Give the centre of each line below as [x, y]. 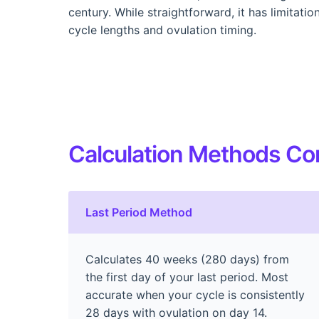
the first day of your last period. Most [187, 277]
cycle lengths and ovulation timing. [162, 30]
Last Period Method [139, 212]
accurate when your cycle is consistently [195, 294]
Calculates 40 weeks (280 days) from [187, 259]
